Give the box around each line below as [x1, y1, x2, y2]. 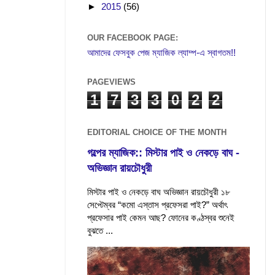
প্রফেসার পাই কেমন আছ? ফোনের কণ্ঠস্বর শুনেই [87, 212, 234, 223]
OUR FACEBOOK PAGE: [87, 33, 178, 42]
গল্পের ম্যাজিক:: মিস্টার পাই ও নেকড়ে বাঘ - [87, 147, 239, 160]
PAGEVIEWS [87, 77, 136, 87]
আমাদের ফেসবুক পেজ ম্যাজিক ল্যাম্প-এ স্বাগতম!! [87, 47, 236, 58]
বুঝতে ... [87, 225, 113, 236]
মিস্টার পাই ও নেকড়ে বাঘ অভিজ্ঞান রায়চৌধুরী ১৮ [87, 187, 230, 198]
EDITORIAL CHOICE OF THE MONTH [87, 127, 227, 137]
